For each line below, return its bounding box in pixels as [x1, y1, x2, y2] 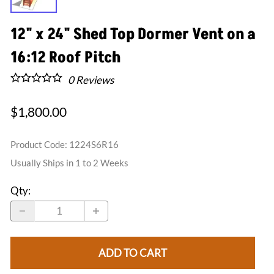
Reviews [73, 73, 114, 86]
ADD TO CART [98, 246, 167, 260]
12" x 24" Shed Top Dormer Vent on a [10, 23, 256, 45]
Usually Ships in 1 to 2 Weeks [10, 157, 128, 169]
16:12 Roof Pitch [10, 46, 120, 68]
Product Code [10, 138, 65, 150]
